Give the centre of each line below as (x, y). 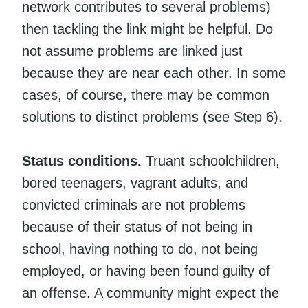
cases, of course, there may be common (146, 95)
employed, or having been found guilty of (146, 271)
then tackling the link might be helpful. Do (147, 29)
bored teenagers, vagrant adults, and (135, 183)
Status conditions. (82, 161)
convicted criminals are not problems (134, 205)
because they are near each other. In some (154, 73)
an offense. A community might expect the (151, 293)
